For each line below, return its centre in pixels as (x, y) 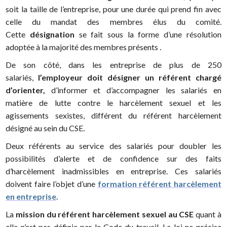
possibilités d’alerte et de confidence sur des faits (113, 159)
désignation (54, 34)
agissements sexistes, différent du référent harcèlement (113, 116)
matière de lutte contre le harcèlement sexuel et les (113, 103)
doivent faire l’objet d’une (52, 184)
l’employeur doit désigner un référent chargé (130, 78)
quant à (207, 214)
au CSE (181, 214)
